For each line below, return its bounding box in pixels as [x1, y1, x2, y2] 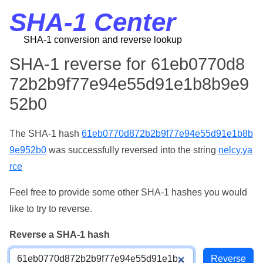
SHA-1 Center [9, 8, 176, 36]
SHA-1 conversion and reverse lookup [23, 35, 182, 45]
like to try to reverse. [9, 204, 92, 214]
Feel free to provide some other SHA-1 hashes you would [9, 187, 247, 197]
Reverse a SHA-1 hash [9, 230, 110, 240]
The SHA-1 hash [9, 129, 82, 139]
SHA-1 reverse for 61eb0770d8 [9, 55, 245, 73]
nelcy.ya [218, 145, 252, 155]
